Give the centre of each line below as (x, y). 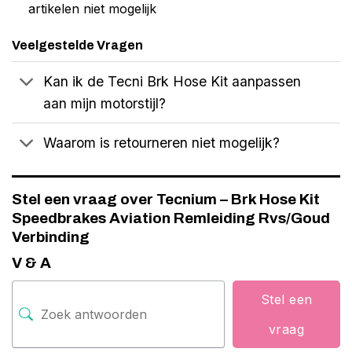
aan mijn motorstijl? (105, 103)
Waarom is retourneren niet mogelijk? (162, 142)
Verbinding (51, 236)
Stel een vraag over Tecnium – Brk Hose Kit (166, 199)
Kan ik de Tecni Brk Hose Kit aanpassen (172, 81)
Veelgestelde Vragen (77, 46)
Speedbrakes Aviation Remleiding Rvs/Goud (171, 218)
